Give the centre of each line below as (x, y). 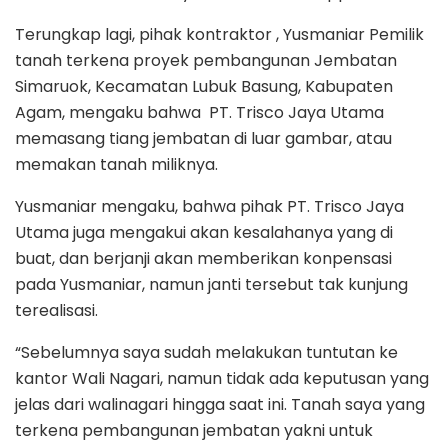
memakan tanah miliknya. (116, 165)
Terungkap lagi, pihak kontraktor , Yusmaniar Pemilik (219, 35)
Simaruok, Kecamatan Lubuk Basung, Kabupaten (204, 87)
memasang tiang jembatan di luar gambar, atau (203, 139)
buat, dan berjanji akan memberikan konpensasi (203, 259)
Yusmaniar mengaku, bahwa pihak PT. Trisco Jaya (209, 207)
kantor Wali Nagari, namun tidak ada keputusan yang (222, 379)
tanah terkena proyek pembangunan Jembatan (206, 61)
